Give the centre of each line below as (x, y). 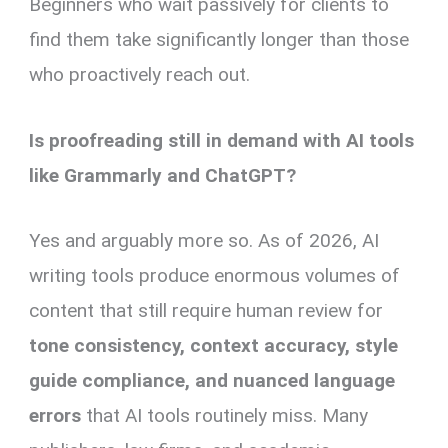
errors (55, 415)
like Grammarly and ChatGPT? (163, 175)
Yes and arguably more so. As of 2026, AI (204, 240)
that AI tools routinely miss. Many (225, 415)
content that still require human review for (206, 310)
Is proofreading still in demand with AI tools (222, 140)
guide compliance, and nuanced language (212, 380)
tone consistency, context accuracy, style (214, 345)
